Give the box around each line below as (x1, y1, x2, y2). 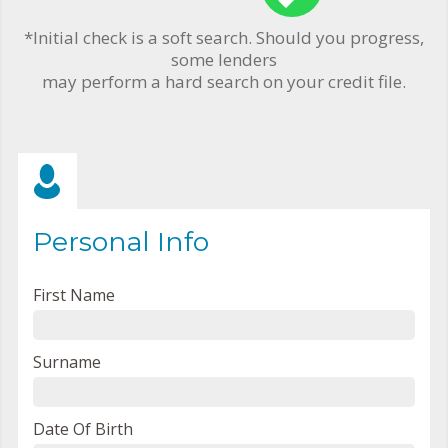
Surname (33, 350, 101, 373)
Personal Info (33, 224, 209, 258)
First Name (33, 283, 115, 306)
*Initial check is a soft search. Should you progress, (24, 25, 424, 49)
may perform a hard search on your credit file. (42, 69, 406, 93)
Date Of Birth (33, 417, 133, 440)
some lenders (171, 47, 277, 71)
